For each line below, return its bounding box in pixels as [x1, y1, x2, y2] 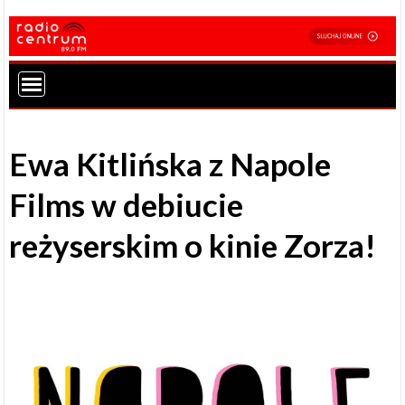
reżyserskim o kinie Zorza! [9, 226, 377, 265]
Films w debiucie [9, 185, 244, 224]
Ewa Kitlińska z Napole [9, 145, 332, 184]
